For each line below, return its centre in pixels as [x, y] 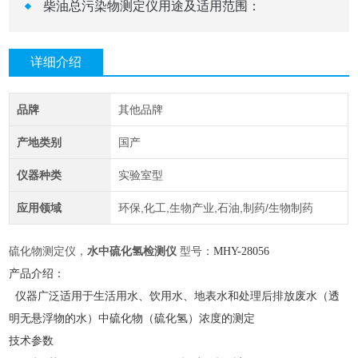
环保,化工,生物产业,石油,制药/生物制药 [215, 208]
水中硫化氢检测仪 [132, 252]
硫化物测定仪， [48, 252]
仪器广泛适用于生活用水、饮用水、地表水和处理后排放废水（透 [175, 296]
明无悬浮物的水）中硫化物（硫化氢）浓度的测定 [132, 319]
